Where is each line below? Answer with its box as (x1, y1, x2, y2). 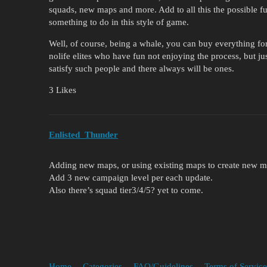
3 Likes (49, 85, 76, 95)
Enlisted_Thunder (49, 129, 118, 139)
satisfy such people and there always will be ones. (49, 64, 234, 74)
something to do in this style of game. (49, 17, 189, 27)
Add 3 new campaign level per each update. (49, 172, 213, 182)
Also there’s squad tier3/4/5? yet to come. (49, 185, 203, 195)
